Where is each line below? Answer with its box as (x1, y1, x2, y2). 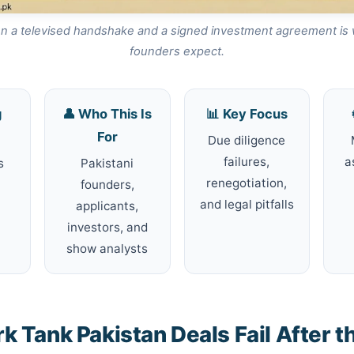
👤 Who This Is (62, 106, 153, 122)
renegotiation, (206, 175, 288, 191)
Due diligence (208, 133, 286, 149)
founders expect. (130, 43, 224, 58)
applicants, (76, 198, 139, 214)
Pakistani (81, 156, 134, 171)
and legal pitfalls (199, 197, 294, 213)
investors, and (66, 220, 148, 235)
